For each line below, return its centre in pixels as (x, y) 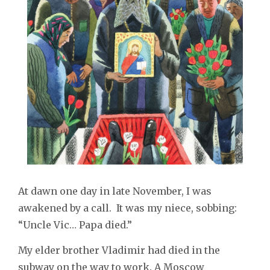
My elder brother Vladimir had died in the (119, 250)
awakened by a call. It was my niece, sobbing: (127, 208)
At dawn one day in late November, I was (115, 191)
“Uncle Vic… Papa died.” (76, 225)
